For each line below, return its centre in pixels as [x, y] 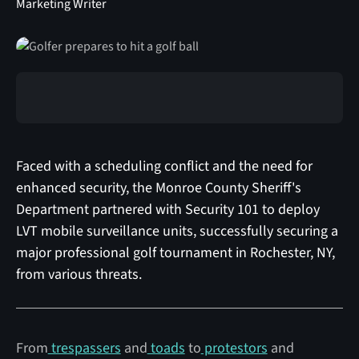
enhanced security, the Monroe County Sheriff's [158, 188]
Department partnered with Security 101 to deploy [167, 209]
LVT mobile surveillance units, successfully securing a [177, 231]
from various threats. [79, 274]
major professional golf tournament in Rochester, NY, [175, 252]
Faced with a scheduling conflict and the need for [164, 166]
